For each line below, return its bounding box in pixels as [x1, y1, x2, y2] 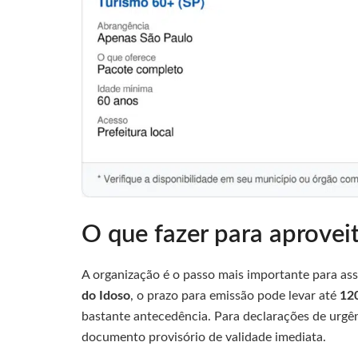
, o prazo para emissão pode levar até [130, 288, 340, 302]
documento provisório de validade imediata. [82, 330, 326, 344]
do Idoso [82, 288, 130, 302]
